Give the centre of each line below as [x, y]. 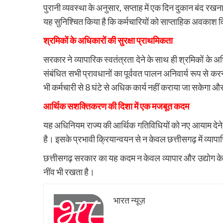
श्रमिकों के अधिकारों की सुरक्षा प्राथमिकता [108, 40]
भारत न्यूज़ [129, 200]
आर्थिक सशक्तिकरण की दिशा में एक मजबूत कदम [116, 106]
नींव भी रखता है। [69, 171]
